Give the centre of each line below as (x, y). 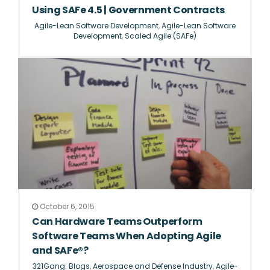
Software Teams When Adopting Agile (127, 236)
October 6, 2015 (66, 207)
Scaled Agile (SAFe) (161, 36)
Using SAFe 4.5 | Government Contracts (129, 10)
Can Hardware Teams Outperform (117, 222)
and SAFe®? (60, 251)
